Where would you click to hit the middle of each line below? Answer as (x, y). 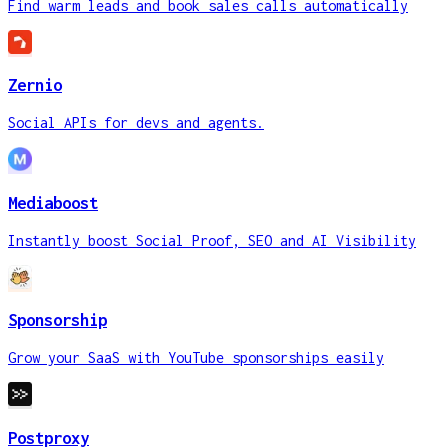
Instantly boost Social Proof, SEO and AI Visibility (212, 240)
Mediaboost (53, 202)
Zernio (35, 85)
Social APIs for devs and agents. (136, 123)
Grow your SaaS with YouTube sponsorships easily (196, 358)
